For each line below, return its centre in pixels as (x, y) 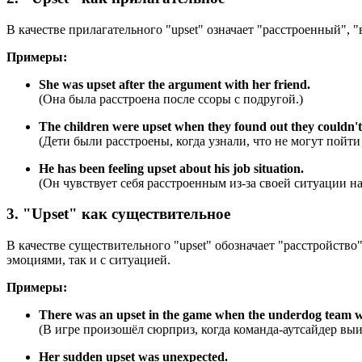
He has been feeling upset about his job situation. (171, 168)
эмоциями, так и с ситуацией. (88, 260)
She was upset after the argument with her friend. (175, 84)
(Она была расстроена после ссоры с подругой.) (171, 99)
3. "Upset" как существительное (118, 214)
